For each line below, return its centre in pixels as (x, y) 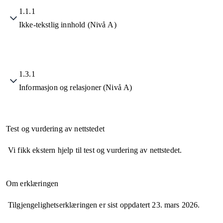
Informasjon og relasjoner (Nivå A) (76, 88)
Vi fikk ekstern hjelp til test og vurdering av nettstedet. (95, 150)
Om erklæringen (32, 184)
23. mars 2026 (175, 205)
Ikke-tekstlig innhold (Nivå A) (68, 25)
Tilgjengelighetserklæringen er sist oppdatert (80, 205)
